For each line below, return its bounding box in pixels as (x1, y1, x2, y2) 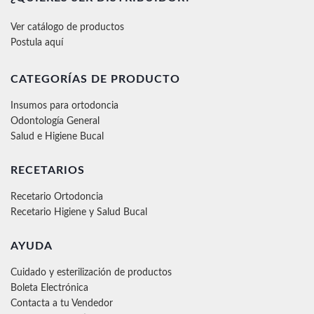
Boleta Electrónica (11, 282, 88, 293)
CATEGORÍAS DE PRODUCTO (11, 73, 180, 85)
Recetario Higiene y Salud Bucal (11, 207, 147, 217)
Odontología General (11, 116, 100, 126)
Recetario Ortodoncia (11, 191, 103, 202)
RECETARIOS (11, 164, 85, 176)
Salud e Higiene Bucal (11, 131, 104, 142)
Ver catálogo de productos (11, 22, 124, 32)
